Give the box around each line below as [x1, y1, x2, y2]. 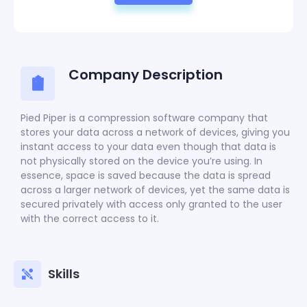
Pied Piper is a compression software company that [21, 110, 268, 125]
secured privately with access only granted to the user [21, 197, 282, 211]
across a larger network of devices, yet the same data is [21, 182, 290, 197]
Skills [48, 265, 79, 282]
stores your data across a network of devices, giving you [21, 125, 290, 139]
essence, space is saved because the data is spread [21, 168, 271, 182]
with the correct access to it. [21, 211, 159, 225]
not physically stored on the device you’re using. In [21, 153, 262, 168]
